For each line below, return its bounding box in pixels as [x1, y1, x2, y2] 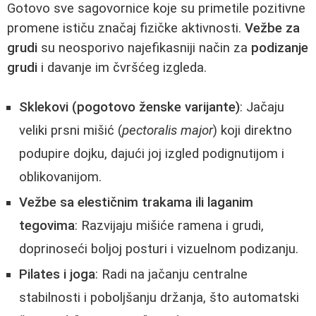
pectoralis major [122, 123, 213, 139]
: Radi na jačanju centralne [95, 267, 248, 283]
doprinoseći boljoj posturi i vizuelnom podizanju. [19, 241, 298, 257]
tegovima [19, 218, 75, 234]
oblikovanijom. [19, 169, 102, 186]
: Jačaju [240, 99, 284, 116]
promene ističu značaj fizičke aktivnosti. [7, 20, 245, 36]
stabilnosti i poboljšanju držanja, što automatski [19, 290, 299, 306]
